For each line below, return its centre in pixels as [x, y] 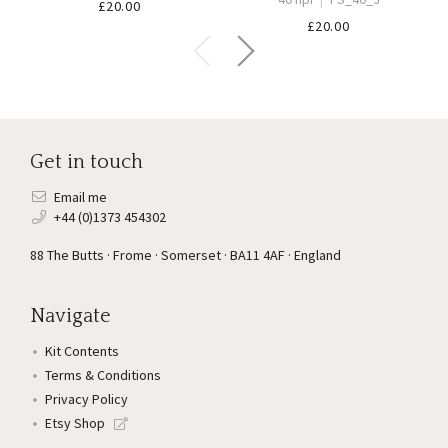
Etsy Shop [76, 423]
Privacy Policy [86, 399]
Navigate [70, 316]
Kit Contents [82, 351]
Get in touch [86, 162]
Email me [80, 197]
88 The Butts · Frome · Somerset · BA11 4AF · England [185, 255]
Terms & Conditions [103, 375]
